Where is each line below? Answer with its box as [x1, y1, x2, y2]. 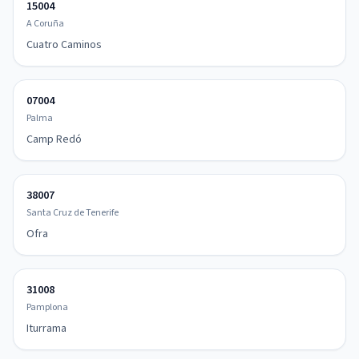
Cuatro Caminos [26, 37, 102, 53]
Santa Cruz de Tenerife [26, 206, 119, 220]
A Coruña [26, 17, 64, 30]
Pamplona [26, 301, 68, 314]
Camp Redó [26, 131, 82, 147]
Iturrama [26, 321, 67, 337]
